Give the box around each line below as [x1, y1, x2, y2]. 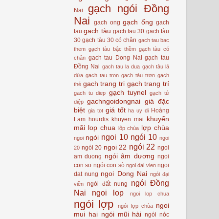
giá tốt [105, 106, 126, 114]
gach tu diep [74, 89, 106, 96]
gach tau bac [138, 37, 169, 43]
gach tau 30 [112, 27, 145, 35]
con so [74, 161, 92, 169]
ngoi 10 [101, 132, 128, 141]
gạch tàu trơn [121, 72, 155, 78]
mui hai [74, 210, 98, 218]
